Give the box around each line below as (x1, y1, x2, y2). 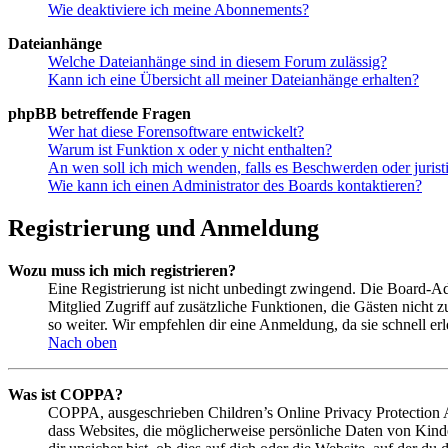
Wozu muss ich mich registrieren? (8, 262, 236, 280)
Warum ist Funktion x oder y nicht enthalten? (48, 141, 332, 159)
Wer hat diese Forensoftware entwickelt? (48, 123, 304, 141)
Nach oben (48, 334, 117, 352)
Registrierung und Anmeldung (8, 215, 319, 242)
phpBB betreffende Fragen (8, 105, 191, 123)
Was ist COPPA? (8, 386, 123, 404)
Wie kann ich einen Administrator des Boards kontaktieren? (48, 177, 422, 195)
